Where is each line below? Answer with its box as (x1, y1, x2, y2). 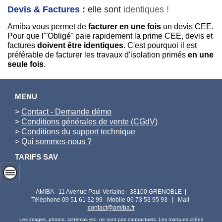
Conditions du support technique (21, 127, 135, 136)
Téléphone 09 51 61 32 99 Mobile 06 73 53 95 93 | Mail (30, 196, 192, 204)
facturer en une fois (88, 22, 161, 31)
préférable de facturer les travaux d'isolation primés (7, 51, 188, 59)
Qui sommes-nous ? (21, 137, 92, 146)
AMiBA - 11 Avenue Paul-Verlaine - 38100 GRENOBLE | (36, 188, 186, 196)
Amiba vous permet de (7, 22, 88, 31)
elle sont (88, 4, 123, 14)
